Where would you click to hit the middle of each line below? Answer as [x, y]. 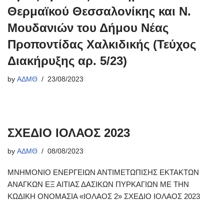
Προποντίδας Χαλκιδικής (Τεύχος [102, 44]
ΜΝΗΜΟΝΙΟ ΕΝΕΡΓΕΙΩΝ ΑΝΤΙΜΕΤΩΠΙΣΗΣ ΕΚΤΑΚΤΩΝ [103, 172]
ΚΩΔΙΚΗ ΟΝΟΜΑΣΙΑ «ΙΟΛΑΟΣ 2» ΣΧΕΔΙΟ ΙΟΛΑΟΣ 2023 [109, 196]
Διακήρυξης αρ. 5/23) [67, 61]
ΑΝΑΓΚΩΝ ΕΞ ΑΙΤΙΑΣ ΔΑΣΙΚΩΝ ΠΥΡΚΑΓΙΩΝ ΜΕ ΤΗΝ [98, 184]
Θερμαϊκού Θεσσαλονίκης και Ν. [99, 11]
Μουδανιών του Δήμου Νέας [88, 28]
